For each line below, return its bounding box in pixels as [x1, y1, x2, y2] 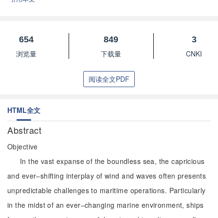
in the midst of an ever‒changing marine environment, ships [7, 200, 204, 210]
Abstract [7, 124, 44, 136]
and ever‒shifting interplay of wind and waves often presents [7, 171, 206, 181]
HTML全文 [7, 105, 40, 115]
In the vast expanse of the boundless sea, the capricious [20, 156, 205, 166]
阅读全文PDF [89, 74, 129, 84]
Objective [7, 142, 38, 151]
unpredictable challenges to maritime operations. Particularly [7, 185, 206, 195]
